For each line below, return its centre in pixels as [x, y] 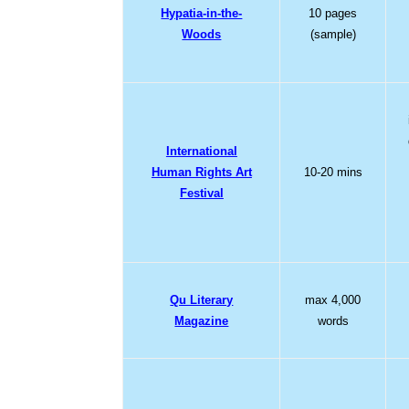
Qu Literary [202, 299]
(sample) [333, 34]
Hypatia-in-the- [202, 13]
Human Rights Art [201, 172]
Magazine [202, 320]
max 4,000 [333, 299]
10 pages [333, 13]
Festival [201, 193]
